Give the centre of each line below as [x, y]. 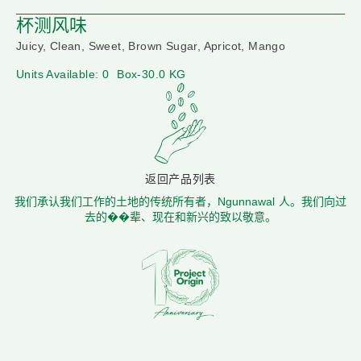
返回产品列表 [180, 179]
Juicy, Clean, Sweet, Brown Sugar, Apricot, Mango [151, 46]
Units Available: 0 [63, 75]
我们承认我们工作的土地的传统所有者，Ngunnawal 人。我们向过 [180, 202]
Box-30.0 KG [151, 75]
